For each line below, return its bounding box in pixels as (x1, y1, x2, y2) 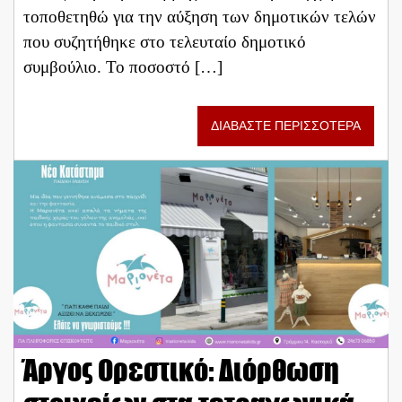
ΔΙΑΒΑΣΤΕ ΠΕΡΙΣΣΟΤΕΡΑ (211, 119, 361, 134)
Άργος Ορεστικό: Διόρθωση (23, 353, 339, 389)
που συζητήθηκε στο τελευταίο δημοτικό (23, 32, 306, 51)
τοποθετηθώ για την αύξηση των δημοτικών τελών (23, 7, 376, 26)
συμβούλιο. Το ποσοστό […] (23, 57, 223, 76)
